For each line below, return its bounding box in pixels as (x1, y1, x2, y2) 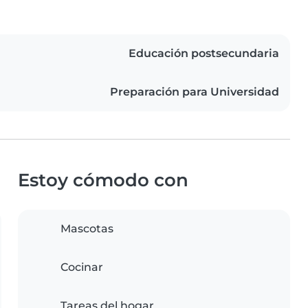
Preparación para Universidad (110, 85, 279, 99)
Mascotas (60, 222, 113, 236)
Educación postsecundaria (129, 47, 279, 60)
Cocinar (60, 261, 103, 274)
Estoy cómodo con (18, 169, 188, 191)
